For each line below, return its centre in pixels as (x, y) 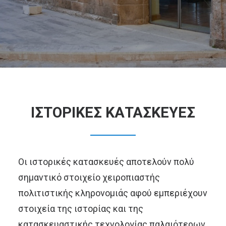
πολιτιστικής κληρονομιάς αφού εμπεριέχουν (113, 193)
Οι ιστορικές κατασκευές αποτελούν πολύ (106, 162)
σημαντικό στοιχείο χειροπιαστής (89, 177)
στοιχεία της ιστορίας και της (81, 209)
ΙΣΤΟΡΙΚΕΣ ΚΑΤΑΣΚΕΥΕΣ (113, 112)
